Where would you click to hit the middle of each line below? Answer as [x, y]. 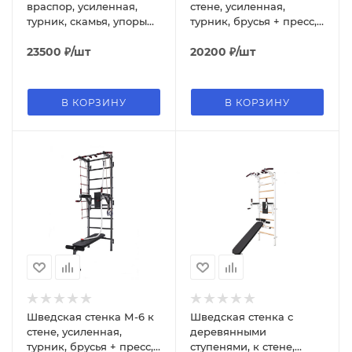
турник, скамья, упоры [87, 21]
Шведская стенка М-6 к [90, 317]
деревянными [228, 332]
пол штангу [57, 36]
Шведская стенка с [242, 317]
